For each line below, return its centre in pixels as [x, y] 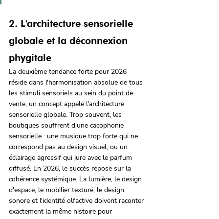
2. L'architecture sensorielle [72, 24]
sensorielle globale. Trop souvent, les [66, 115]
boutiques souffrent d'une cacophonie [67, 126]
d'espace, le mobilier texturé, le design [67, 190]
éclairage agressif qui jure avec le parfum [71, 158]
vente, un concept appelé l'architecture [67, 104]
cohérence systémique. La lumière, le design [76, 179]
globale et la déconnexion [70, 41]
